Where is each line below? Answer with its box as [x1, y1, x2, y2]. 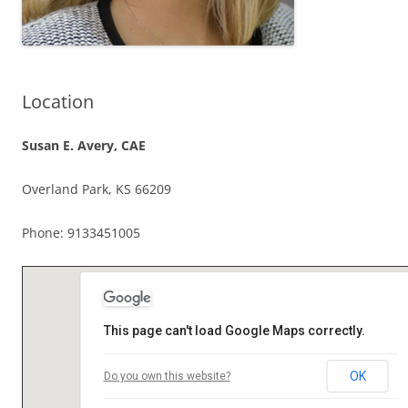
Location [22, 89, 94, 114]
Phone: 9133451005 [22, 224, 140, 241]
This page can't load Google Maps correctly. [103, 323, 365, 338]
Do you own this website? [103, 370, 230, 382]
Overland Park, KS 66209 [22, 180, 171, 198]
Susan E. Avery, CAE [22, 137, 146, 154]
